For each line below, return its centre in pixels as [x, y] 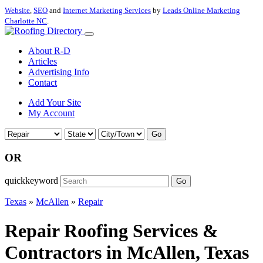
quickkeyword [31, 181]
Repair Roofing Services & [112, 230]
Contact [43, 82]
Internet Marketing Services [107, 10]
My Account [51, 113]
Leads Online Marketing [201, 10]
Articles [43, 61]
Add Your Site [55, 102]
